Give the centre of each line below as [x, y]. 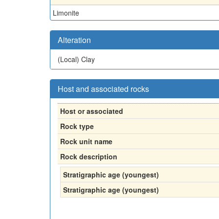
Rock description [89, 156]
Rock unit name [86, 141]
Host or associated [92, 111]
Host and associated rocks [103, 88]
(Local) [69, 59]
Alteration [74, 40]
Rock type [77, 126]
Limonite [66, 12]
